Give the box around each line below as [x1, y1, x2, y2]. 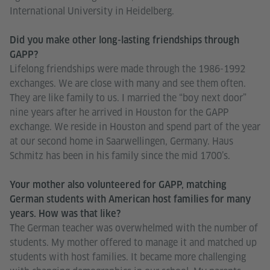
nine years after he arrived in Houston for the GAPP [10, 105, 228, 119]
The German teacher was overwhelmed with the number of [10, 221, 258, 234]
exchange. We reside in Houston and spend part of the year [10, 120, 260, 133]
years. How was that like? [10, 207, 121, 219]
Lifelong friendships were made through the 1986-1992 [10, 62, 245, 75]
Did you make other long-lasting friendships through [10, 34, 239, 46]
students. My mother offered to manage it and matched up [10, 236, 257, 249]
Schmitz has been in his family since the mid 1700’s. [10, 149, 230, 162]
